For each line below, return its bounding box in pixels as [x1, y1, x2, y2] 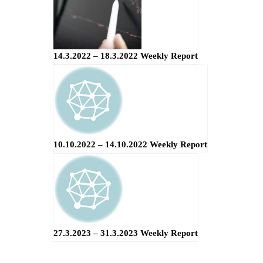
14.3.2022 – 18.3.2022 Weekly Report [53, 50, 198, 61]
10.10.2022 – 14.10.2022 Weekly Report [53, 139, 207, 150]
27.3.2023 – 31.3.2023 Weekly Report [53, 228, 198, 238]
